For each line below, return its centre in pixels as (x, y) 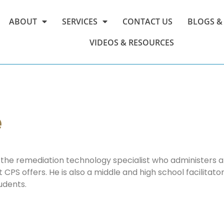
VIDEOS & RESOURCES (132, 42)
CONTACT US (147, 21)
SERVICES (79, 21)
